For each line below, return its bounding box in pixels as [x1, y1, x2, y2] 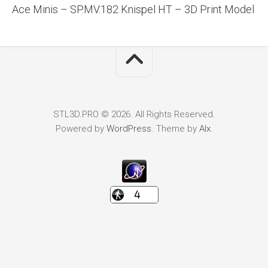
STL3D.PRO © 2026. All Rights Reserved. [53, 109, 215, 120]
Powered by [55, 123, 106, 135]
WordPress [106, 123, 151, 135]
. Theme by [151, 123, 199, 135]
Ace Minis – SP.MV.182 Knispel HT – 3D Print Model [12, 3, 254, 16]
